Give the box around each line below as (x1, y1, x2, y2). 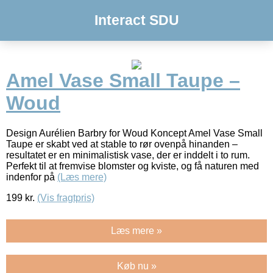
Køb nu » (116, 260, 157, 271)
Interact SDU (94, 12, 179, 28)
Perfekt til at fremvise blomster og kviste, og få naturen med (6, 160, 259, 171)
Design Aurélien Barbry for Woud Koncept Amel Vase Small (6, 127, 263, 138)
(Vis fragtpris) (37, 192, 94, 203)
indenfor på (6, 171, 57, 182)
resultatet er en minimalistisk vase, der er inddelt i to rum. (6, 149, 250, 160)
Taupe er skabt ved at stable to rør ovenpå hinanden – (6, 138, 238, 149)
